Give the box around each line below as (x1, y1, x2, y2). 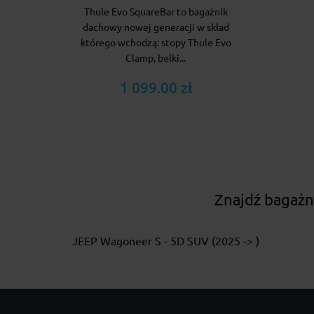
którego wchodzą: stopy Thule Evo (80, 37, 231, 49)
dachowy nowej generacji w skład (82, 22, 229, 34)
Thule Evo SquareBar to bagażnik (83, 6, 228, 18)
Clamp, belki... (125, 53, 186, 64)
